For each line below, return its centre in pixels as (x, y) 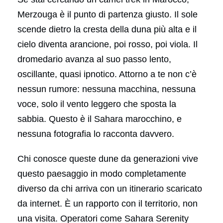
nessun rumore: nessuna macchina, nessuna (107, 89)
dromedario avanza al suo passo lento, (94, 59)
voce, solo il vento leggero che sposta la (97, 104)
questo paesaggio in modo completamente (102, 173)
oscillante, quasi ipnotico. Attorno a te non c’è (107, 74)
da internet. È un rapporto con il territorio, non (108, 203)
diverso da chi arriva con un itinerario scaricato (110, 188)
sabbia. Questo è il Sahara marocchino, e (100, 119)
